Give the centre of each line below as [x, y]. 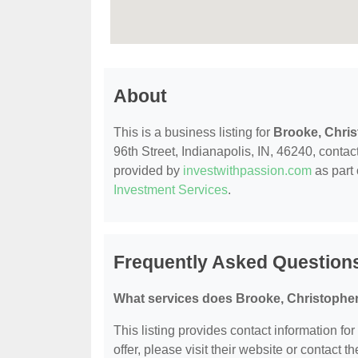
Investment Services [171, 189]
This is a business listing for [193, 132]
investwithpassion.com [247, 170]
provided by [148, 170]
